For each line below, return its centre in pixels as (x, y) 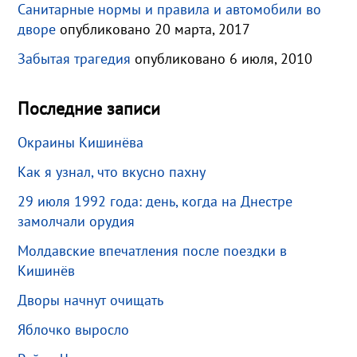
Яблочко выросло (74, 329)
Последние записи (89, 108)
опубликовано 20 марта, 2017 (155, 29)
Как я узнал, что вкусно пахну (112, 171)
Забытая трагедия (75, 58)
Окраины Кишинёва (81, 142)
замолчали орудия (76, 221)
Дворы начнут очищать (91, 300)
